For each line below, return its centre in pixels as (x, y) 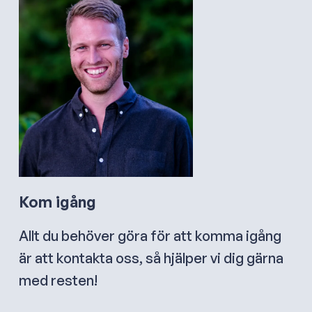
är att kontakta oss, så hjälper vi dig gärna (151, 258)
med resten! (58, 280)
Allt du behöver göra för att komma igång (150, 235)
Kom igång (57, 201)
